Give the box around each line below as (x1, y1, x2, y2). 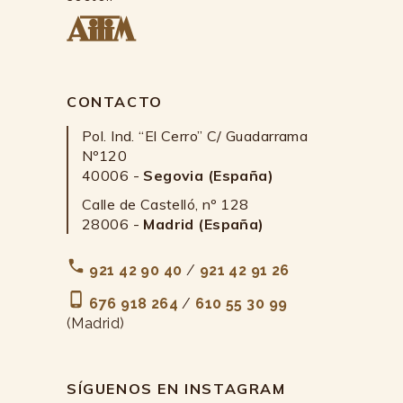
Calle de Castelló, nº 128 (82, 194, 249, 213)
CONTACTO (67, 92, 163, 111)
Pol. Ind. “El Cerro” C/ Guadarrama (82, 126, 309, 145)
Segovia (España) (143, 166, 274, 184)
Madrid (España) (143, 214, 264, 233)
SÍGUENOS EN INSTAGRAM (67, 379, 286, 398)
